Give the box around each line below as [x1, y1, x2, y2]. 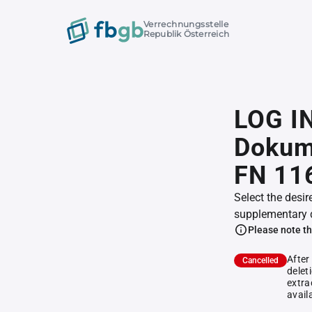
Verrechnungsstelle [143, 19, 229, 30]
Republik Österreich [143, 29, 230, 40]
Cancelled [242, 256, 279, 265]
